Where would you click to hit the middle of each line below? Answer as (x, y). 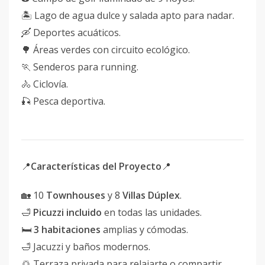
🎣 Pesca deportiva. (63, 101)
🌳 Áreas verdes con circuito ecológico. (106, 50)
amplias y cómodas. (144, 229)
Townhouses (76, 195)
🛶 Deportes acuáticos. (71, 33)
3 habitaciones (67, 229)
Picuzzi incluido (67, 212)
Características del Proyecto (96, 166)
